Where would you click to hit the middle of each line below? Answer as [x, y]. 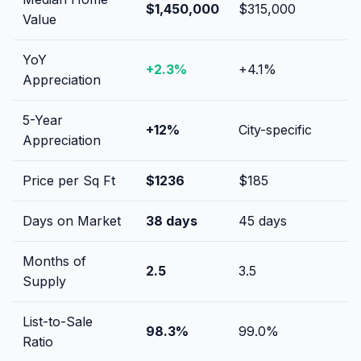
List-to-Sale [58, 321]
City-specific [275, 129]
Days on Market [72, 220]
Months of [54, 261]
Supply [44, 281]
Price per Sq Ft [69, 180]
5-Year [43, 120]
